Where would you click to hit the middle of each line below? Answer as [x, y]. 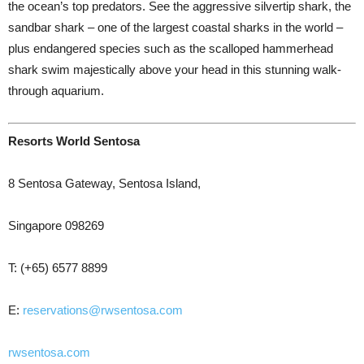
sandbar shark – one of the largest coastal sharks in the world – [175, 28]
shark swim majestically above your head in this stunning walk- [175, 70]
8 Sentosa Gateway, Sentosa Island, [104, 183]
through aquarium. [56, 91]
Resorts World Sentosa [74, 141]
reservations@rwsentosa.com [103, 310]
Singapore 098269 [56, 225]
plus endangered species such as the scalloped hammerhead [171, 49]
